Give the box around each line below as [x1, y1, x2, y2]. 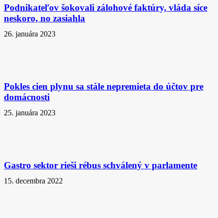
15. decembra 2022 [4, 177, 63, 185]
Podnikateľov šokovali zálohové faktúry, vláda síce [4, 2, 207, 13]
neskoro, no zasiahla [4, 13, 85, 23]
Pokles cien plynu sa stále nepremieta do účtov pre [4, 81, 203, 91]
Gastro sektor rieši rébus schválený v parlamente [4, 160, 197, 170]
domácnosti [4, 92, 50, 102]
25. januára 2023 [4, 109, 55, 117]
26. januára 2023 [4, 30, 55, 38]
